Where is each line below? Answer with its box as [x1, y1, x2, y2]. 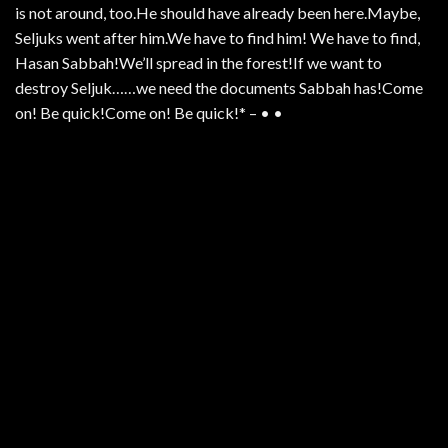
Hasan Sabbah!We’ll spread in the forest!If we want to [15, 53, 382, 73]
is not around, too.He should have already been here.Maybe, [15, 3, 420, 23]
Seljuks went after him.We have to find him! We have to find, [15, 28, 420, 48]
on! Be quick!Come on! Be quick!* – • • [15, 103, 283, 123]
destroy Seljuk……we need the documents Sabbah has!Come [15, 78, 423, 98]
